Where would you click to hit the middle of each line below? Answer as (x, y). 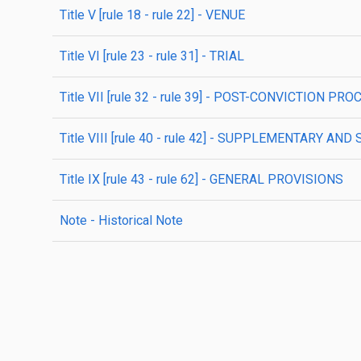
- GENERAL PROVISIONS (271, 179)
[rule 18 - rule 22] (145, 15)
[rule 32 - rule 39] (153, 97)
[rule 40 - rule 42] (157, 138)
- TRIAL (221, 56)
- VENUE (220, 15)
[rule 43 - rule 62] (149, 179)
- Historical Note (135, 220)
